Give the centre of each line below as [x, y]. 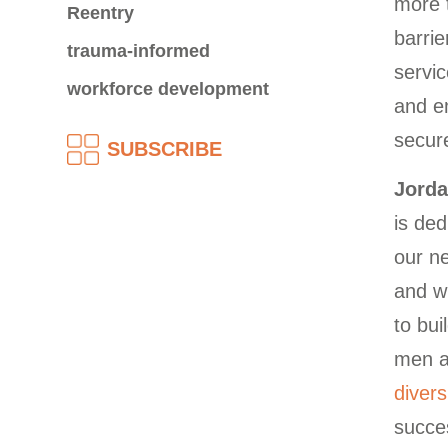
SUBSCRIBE [165, 149]
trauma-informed [139, 51]
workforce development [168, 89]
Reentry [101, 13]
